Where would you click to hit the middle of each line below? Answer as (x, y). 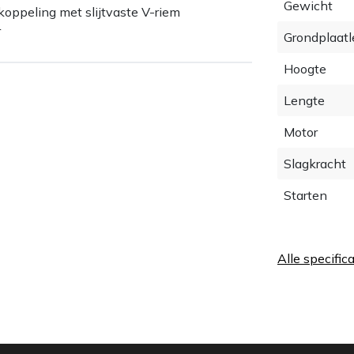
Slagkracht (315, 163)
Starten (305, 195)
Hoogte (305, 68)
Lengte (304, 100)
